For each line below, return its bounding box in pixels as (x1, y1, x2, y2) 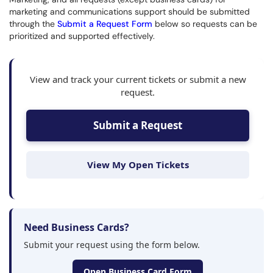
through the (9, 18, 57, 29)
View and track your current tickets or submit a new (29, 73, 246, 85)
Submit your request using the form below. (24, 239, 200, 250)
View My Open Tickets (87, 158, 189, 171)
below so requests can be (152, 18, 257, 29)
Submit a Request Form (57, 18, 152, 29)
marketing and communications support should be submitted (9, 6, 250, 17)
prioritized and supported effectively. (9, 30, 155, 41)
